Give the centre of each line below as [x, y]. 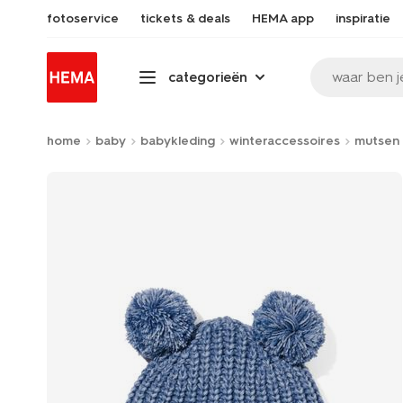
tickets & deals [185, 18]
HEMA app [283, 18]
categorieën [208, 77]
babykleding [178, 141]
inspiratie [363, 18]
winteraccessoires [285, 141]
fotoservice [83, 18]
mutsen [377, 141]
